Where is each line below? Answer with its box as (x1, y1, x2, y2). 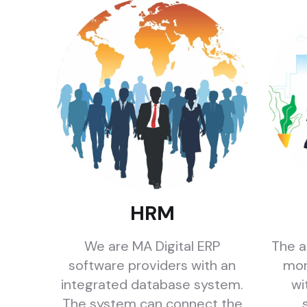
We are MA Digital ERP (84, 237, 220, 255)
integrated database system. (61, 275, 243, 293)
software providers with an (69, 256, 236, 274)
